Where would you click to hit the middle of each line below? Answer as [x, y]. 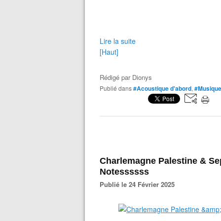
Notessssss [124, 172]
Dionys [142, 77]
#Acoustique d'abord [162, 88]
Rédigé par [116, 77]
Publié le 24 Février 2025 [139, 184]
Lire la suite [118, 41]
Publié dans [118, 88]
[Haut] [109, 52]
